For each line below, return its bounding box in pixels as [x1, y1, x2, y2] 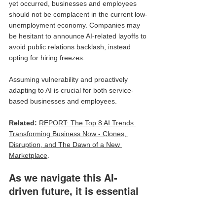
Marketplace [9, 151, 47, 159]
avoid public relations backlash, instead [9, 42, 133, 51]
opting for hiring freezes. [9, 53, 87, 62]
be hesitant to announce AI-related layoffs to [9, 32, 148, 40]
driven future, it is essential [9, 185, 142, 197]
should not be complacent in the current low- [9, 10, 147, 18]
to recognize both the [9, 198, 112, 211]
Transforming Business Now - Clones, [9, 129, 128, 138]
